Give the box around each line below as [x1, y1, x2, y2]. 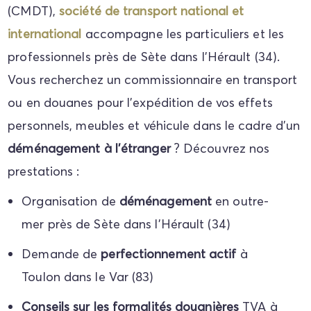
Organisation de [22, 192, 119, 209]
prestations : [8, 162, 80, 179]
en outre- [212, 192, 269, 209]
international [8, 25, 82, 42]
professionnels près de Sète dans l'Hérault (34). [8, 48, 280, 65]
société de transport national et [59, 2, 244, 19]
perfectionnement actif [101, 245, 240, 262]
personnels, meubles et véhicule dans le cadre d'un [8, 117, 301, 133]
